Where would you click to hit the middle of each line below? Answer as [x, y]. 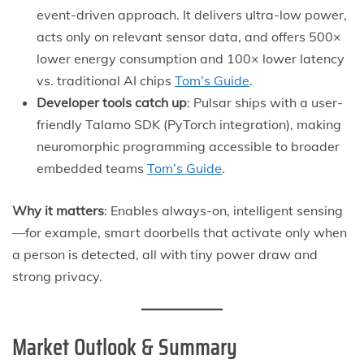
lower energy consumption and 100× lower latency [191, 58]
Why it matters [58, 210]
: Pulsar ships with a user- [265, 102]
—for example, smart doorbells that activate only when [180, 232]
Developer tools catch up [112, 102]
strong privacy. [57, 276]
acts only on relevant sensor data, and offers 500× [189, 36]
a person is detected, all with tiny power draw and [165, 254]
